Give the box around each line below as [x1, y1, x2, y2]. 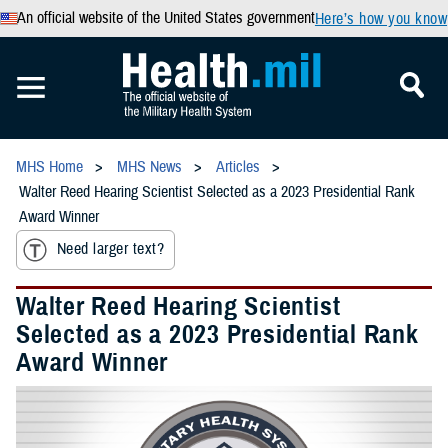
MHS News [117, 157, 182, 177]
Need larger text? [57, 239, 165, 260]
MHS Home [16, 157, 83, 177]
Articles [216, 157, 260, 177]
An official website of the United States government [16, 8, 315, 28]
